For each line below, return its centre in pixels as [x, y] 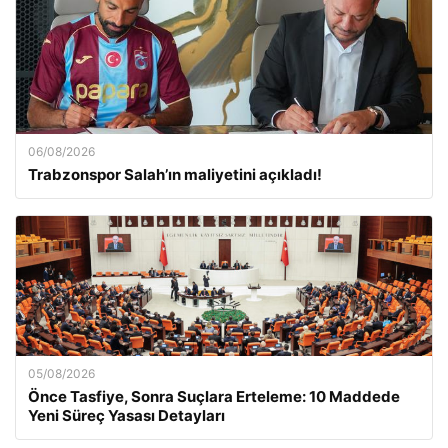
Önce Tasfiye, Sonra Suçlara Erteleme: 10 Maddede [214, 396]
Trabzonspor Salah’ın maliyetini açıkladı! [175, 174]
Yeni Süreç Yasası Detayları [126, 415]
